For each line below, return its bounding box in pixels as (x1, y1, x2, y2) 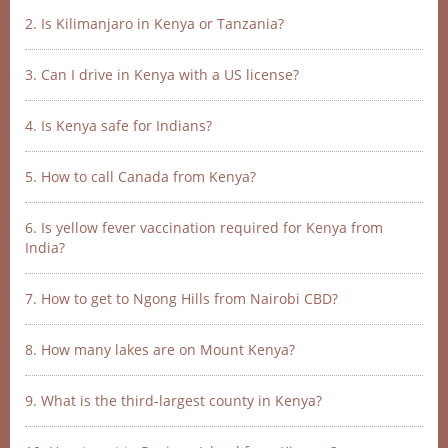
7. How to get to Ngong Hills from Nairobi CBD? (25, 289, 338, 308)
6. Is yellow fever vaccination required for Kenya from (25, 218, 383, 237)
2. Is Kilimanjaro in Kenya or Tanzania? (25, 14, 284, 33)
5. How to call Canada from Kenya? (25, 167, 256, 186)
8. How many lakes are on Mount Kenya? (25, 340, 295, 359)
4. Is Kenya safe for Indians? (25, 116, 212, 135)
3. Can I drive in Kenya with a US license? (25, 65, 299, 84)
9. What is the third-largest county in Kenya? (25, 391, 322, 410)
